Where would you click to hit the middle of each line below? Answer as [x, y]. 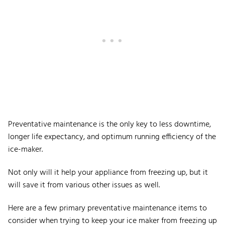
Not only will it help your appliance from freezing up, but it [108, 173]
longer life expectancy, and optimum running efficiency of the [112, 137]
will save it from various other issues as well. [85, 185]
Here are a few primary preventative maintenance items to [107, 208]
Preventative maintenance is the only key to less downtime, [109, 124]
